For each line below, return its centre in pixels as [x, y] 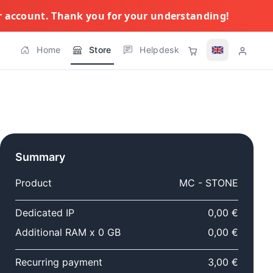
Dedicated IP [45, 213]
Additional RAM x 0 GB [68, 232]
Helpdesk [159, 50]
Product [34, 183]
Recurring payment [59, 262]
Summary [40, 157]
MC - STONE [209, 183]
